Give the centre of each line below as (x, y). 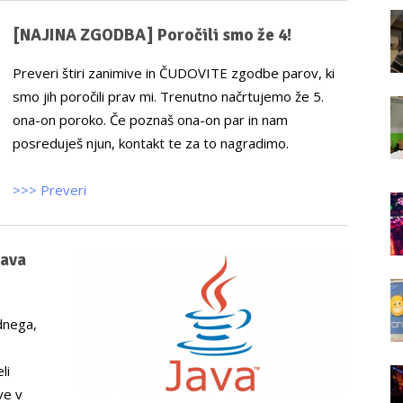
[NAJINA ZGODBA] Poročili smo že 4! (152, 35)
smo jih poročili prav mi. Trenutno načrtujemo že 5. (168, 96)
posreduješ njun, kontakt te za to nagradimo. (151, 143)
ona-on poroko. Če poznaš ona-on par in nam (150, 120)
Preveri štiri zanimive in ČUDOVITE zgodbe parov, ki (174, 73)
